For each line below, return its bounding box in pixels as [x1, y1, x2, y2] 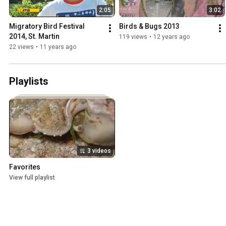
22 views [9, 43, 34, 51]
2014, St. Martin [9, 32, 60, 41]
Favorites [9, 163, 40, 172]
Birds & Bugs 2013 [119, 22, 180, 31]
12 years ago [153, 33, 190, 41]
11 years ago [40, 43, 76, 51]
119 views [119, 33, 147, 41]
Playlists [9, 75, 48, 88]
